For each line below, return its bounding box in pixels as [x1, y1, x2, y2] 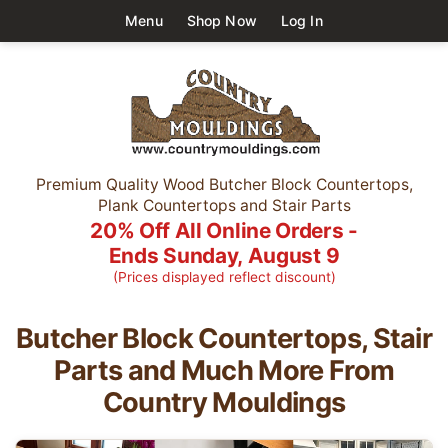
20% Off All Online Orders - [90, 217, 358, 243]
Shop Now [186, 11, 257, 29]
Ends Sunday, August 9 [108, 242, 340, 268]
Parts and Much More [53, 353, 330, 387]
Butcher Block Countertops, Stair [15, 321, 433, 355]
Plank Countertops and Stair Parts [97, 195, 351, 215]
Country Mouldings [102, 385, 346, 419]
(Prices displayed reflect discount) [112, 268, 336, 285]
